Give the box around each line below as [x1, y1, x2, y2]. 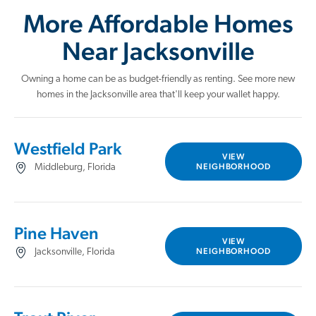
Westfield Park [14, 138, 121, 159]
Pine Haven [14, 223, 99, 243]
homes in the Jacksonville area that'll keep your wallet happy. [36, 90, 280, 100]
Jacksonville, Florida [35, 247, 115, 257]
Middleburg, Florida [35, 162, 116, 173]
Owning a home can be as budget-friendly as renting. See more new [21, 74, 295, 85]
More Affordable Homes [23, 8, 293, 38]
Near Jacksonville [61, 36, 255, 66]
